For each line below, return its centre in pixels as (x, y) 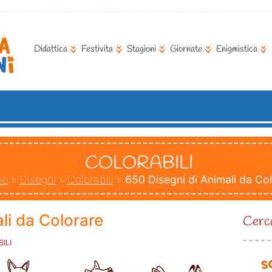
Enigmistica (237, 49)
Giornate (186, 49)
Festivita (97, 49)
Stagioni (141, 49)
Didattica (51, 49)
